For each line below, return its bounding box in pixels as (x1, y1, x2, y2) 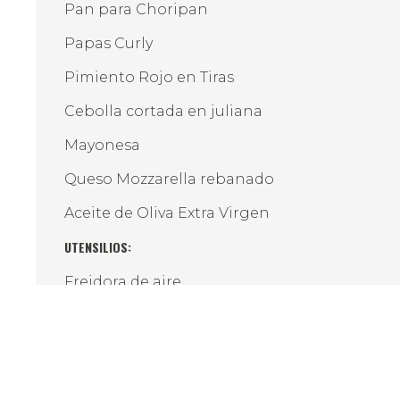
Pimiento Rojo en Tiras (64, 68, 234, 86)
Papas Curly (64, 34, 153, 52)
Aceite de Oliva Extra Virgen (64, 204, 270, 221)
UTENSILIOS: (64, 237, 131, 257)
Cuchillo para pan (64, 306, 198, 324)
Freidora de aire (64, 272, 181, 290)
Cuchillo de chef (64, 340, 186, 358)
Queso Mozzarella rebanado (64, 170, 274, 187)
